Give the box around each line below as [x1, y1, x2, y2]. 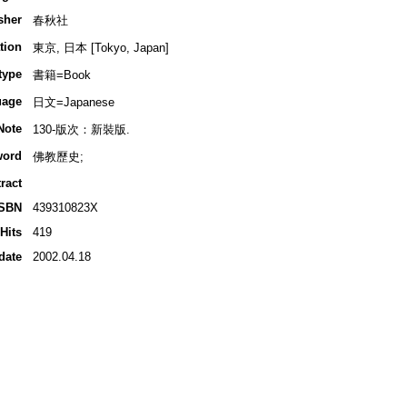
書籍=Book [32, 68, 91, 83]
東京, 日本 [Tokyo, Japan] [32, 41, 169, 55]
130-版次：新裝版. [32, 123, 130, 137]
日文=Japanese [32, 95, 114, 110]
